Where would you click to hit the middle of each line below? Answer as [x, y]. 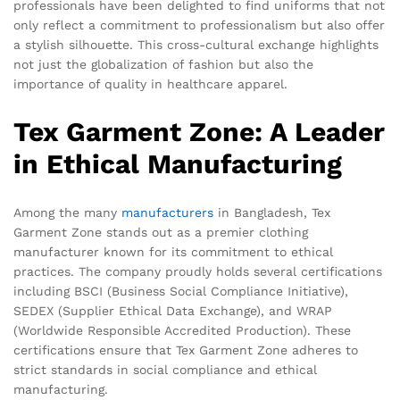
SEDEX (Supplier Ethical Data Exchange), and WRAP [173, 311]
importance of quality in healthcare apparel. [150, 84]
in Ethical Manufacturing [178, 164]
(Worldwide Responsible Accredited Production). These [182, 331]
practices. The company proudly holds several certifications [198, 272]
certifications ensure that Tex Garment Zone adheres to [186, 350]
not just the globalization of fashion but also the [163, 65]
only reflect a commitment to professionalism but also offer [199, 25]
